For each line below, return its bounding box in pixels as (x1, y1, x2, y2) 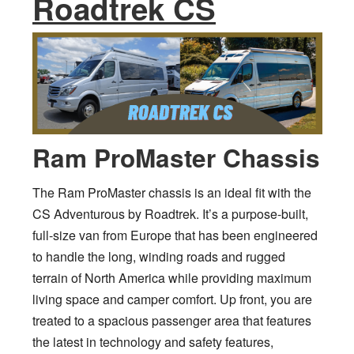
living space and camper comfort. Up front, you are (32, 289, 312, 308)
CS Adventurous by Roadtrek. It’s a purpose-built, (32, 204, 308, 223)
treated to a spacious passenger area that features (32, 311, 311, 330)
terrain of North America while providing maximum (32, 268, 311, 287)
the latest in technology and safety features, (32, 332, 273, 351)
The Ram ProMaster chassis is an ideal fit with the (32, 183, 311, 201)
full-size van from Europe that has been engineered (32, 225, 318, 244)
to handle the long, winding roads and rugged (32, 247, 285, 265)
